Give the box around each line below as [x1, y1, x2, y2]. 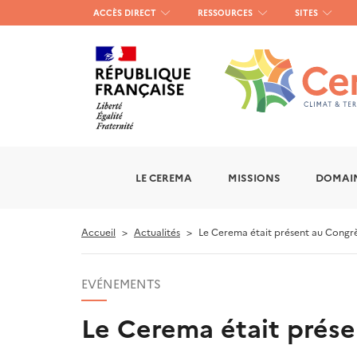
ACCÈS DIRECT [93, 6, 156, 18]
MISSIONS [227, 171, 280, 185]
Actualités [134, 225, 180, 239]
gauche [81, 44, 131, 68]
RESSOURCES [198, 6, 253, 18]
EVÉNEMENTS [81, 275, 161, 292]
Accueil [81, 225, 116, 239]
